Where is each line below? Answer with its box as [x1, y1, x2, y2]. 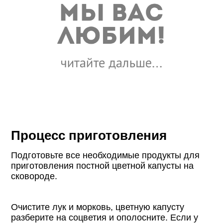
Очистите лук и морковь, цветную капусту [11, 202, 185, 212]
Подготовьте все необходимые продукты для [11, 150, 200, 160]
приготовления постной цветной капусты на [11, 160, 194, 171]
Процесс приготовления [11, 128, 167, 142]
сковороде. [11, 171, 58, 181]
